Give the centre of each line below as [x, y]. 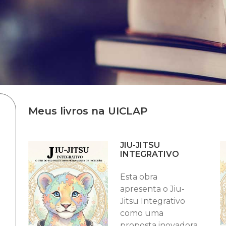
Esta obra [138, 177]
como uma [142, 213]
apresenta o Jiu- [152, 189]
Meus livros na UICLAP [88, 111]
